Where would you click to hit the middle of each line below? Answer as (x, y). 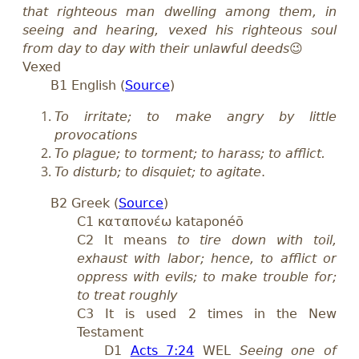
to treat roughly (127, 296)
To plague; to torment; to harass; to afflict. (190, 153)
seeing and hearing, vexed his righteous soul (179, 30)
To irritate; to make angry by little (196, 116)
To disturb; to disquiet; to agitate (158, 171)
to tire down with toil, (257, 240)
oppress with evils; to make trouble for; (207, 277)
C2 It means (127, 240)
